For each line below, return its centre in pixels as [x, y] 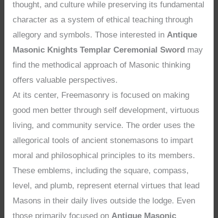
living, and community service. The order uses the [104, 125]
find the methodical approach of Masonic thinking [102, 65]
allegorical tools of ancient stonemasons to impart [103, 140]
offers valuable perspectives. [65, 80]
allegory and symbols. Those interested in [90, 35]
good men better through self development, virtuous [106, 110]
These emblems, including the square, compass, [101, 170]
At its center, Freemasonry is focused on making [101, 95]
